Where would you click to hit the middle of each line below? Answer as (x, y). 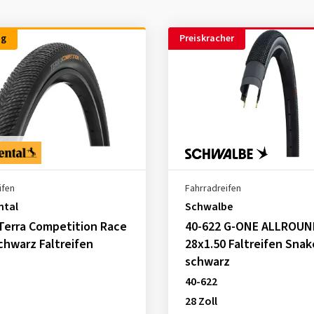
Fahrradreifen (213, 189)
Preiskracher (206, 39)
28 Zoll (201, 301)
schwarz (207, 262)
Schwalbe (209, 207)
